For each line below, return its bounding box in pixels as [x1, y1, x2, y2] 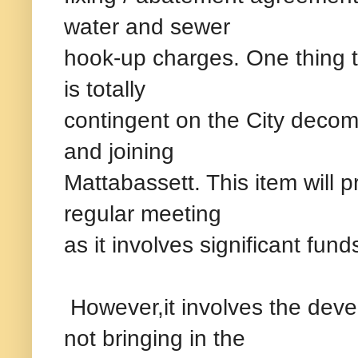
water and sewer [64, 13, 230, 39]
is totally [64, 75, 145, 101]
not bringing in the [64, 324, 245, 351]
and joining [64, 137, 174, 164]
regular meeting [64, 200, 221, 226]
